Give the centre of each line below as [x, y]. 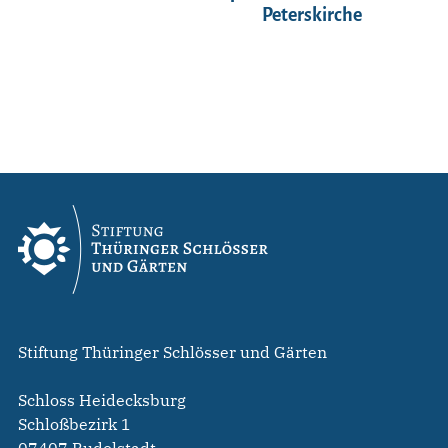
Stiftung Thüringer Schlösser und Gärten [172, 352]
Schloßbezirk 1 [74, 424]
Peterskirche [312, 15]
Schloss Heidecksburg [102, 400]
